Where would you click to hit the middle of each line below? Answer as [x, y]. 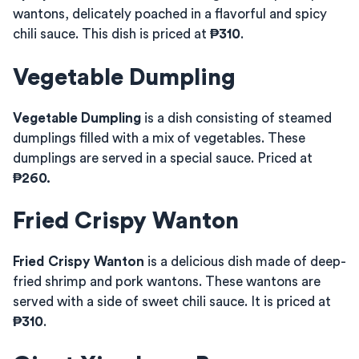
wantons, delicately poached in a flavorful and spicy [170, 14]
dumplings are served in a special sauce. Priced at [163, 158]
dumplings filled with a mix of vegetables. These [159, 138]
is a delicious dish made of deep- [245, 262]
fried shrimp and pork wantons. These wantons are [167, 282]
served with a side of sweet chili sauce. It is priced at [172, 302]
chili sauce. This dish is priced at [111, 34]
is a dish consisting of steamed [236, 118]
